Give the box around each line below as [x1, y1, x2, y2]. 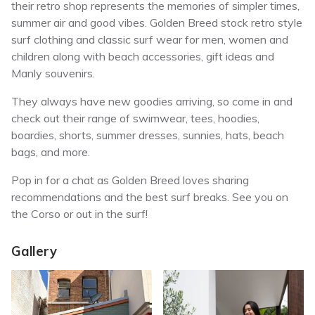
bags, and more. [11, 145, 90, 160]
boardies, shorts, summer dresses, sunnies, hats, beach [11, 128, 284, 143]
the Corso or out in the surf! [11, 207, 148, 221]
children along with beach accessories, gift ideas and [11, 49, 274, 64]
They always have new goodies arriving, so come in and [11, 94, 292, 109]
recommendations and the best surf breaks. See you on [11, 190, 288, 205]
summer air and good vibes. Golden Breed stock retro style [11, 15, 302, 30]
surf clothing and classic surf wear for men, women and [11, 32, 288, 47]
